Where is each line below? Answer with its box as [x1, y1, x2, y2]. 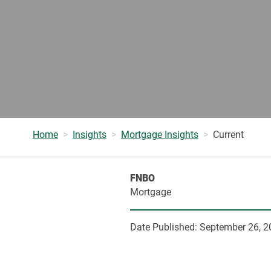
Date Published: [130, 221, 200, 233]
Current [212, 129, 244, 140]
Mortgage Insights [120, 129, 198, 140]
